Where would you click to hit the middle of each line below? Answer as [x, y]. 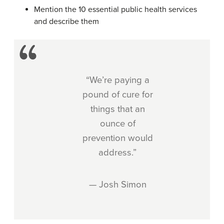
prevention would [117, 138]
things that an [117, 109]
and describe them [66, 21]
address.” [117, 152]
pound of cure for [117, 94]
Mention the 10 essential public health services [115, 9]
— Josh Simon [117, 184]
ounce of [117, 123]
